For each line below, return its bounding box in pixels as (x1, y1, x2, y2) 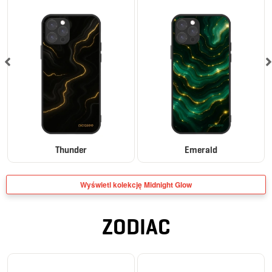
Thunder (55, 144, 87, 155)
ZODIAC (102, 212, 170, 240)
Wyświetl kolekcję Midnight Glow (80, 178, 192, 190)
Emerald (185, 144, 217, 155)
